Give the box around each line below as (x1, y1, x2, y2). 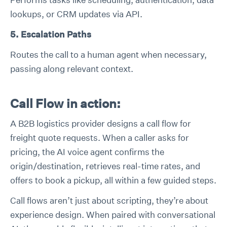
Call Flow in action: (10, 95, 121, 111)
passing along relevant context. (10, 63, 133, 74)
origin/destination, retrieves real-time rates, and (10, 160, 200, 172)
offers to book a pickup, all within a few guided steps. (10, 174, 216, 186)
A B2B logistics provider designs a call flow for (10, 118, 191, 129)
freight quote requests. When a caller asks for (10, 132, 189, 143)
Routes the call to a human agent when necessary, (10, 49, 207, 60)
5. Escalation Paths (10, 28, 91, 40)
